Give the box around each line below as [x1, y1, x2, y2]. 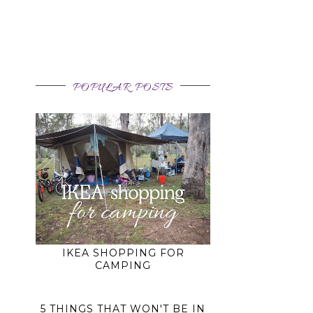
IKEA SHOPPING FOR [61, 246, 184, 259]
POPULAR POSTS [73, 81, 173, 96]
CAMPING [95, 259, 151, 272]
